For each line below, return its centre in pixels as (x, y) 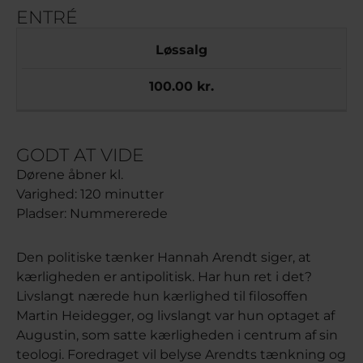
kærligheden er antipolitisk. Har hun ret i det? (164, 276)
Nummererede (119, 213)
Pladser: (43, 213)
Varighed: (48, 194)
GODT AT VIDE (80, 154)
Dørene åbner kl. (70, 174)
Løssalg (181, 50)
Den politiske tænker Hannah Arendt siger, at (164, 257)
